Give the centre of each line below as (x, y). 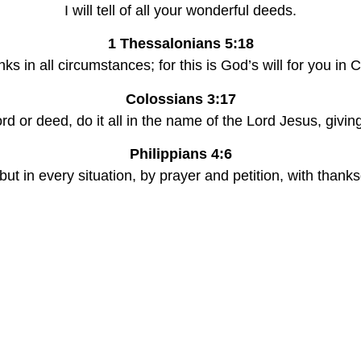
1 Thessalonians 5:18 (180, 44)
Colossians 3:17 (180, 99)
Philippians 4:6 (180, 154)
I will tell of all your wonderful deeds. (180, 10)
